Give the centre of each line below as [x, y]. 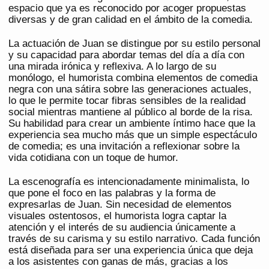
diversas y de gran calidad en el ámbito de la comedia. [131, 20]
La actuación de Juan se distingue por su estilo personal [134, 44]
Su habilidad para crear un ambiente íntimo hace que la [132, 124]
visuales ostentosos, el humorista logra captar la [117, 216]
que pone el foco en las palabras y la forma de [112, 193]
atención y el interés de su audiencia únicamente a [122, 228]
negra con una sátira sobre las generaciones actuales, [130, 89]
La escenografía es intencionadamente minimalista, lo [129, 182]
